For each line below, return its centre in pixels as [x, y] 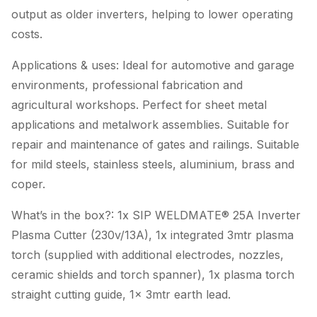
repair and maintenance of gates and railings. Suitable [155, 144]
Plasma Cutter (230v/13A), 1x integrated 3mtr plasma [152, 235]
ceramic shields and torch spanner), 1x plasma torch [153, 275]
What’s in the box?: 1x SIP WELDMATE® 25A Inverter [156, 215]
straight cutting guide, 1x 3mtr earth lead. [121, 294]
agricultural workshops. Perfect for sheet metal [139, 105]
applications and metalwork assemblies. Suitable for [150, 125]
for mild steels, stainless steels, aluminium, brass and [153, 164]
